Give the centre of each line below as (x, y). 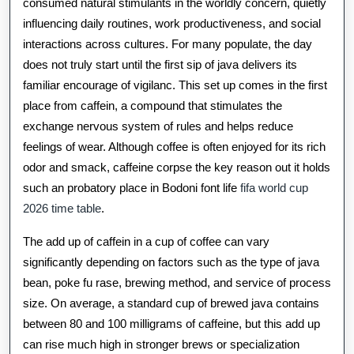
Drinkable (275, 173)
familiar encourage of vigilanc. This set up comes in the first (175, 85)
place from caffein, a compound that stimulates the (153, 105)
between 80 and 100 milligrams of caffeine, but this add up (171, 324)
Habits (256, 316)
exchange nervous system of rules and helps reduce (158, 126)
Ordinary (270, 145)
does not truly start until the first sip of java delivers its (160, 64)
